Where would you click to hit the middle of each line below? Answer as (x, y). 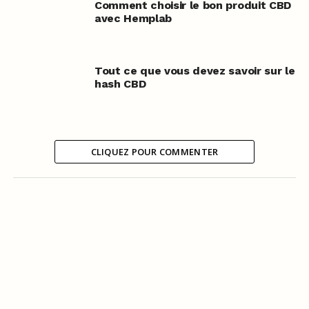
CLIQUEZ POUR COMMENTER (154, 152)
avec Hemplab (133, 19)
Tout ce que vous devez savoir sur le (195, 71)
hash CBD (120, 84)
